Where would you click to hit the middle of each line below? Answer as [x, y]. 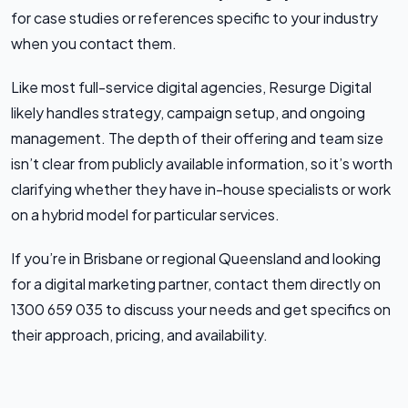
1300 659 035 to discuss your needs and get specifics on [201, 309]
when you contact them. [94, 43]
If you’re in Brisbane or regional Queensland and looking [196, 258]
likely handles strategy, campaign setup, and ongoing [188, 112]
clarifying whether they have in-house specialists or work [201, 189]
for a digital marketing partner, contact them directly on [196, 283]
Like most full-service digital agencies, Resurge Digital [191, 87]
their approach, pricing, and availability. [139, 334]
